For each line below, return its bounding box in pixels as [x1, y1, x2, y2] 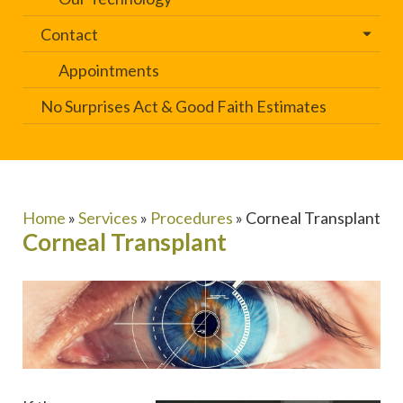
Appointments [58, 60, 159, 81]
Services [78, 208, 138, 228]
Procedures [150, 208, 233, 228]
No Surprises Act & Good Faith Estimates [40, 96, 327, 117]
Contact [40, 24, 98, 45]
